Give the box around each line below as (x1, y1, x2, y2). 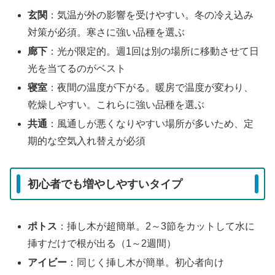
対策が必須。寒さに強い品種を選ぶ (28, 26, 185, 37)
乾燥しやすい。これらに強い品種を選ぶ (28, 99, 205, 110)
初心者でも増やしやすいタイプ (28, 177, 182, 190)
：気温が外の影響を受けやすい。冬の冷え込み (47, 9, 254, 20)
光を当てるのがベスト (28, 63, 126, 74)
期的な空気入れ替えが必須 (28, 136, 146, 147)
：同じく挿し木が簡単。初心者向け (67, 257, 225, 268)
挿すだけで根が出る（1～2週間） (28, 238, 177, 249)
